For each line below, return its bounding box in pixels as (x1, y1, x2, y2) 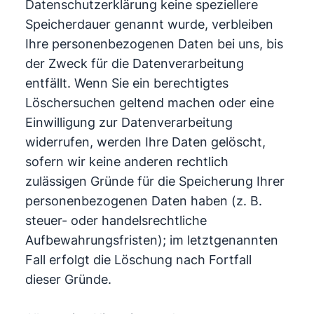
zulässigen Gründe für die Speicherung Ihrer (25, 174, 285, 189)
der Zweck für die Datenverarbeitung (25, 56, 244, 71)
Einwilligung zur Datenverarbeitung (25, 115, 233, 130)
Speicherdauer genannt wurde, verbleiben (25, 17, 273, 32)
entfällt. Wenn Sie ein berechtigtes (25, 76, 228, 90)
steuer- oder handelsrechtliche (25, 213, 207, 228)
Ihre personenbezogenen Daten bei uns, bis (25, 36, 283, 51)
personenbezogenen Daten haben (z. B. (25, 193, 262, 208)
